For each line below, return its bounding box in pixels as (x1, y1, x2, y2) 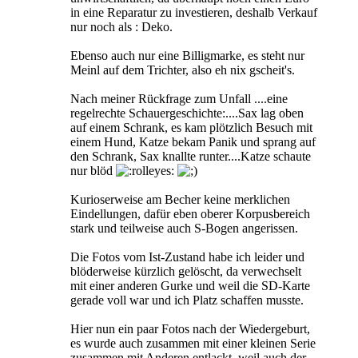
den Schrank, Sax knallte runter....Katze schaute (70, 149, 311, 164)
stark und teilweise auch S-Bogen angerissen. (70, 221, 298, 236)
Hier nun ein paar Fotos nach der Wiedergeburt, (70, 322, 310, 336)
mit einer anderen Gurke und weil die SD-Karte (70, 279, 310, 293)
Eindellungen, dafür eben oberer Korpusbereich (70, 207, 310, 221)
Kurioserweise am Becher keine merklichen (70, 193, 290, 207)
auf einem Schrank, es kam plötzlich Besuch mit (70, 121, 312, 135)
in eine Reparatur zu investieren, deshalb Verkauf (70, 6, 317, 20)
